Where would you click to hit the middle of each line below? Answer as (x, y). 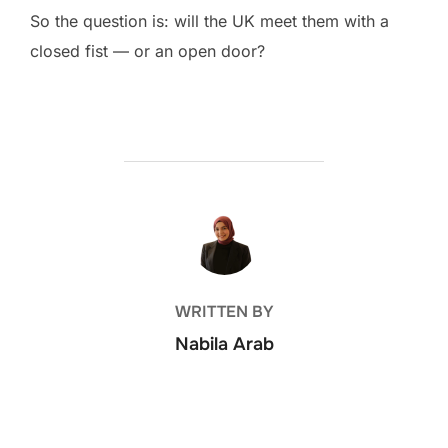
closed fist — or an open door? (147, 51)
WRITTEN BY (224, 312)
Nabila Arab (224, 344)
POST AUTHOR (224, 221)
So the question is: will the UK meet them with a (209, 21)
